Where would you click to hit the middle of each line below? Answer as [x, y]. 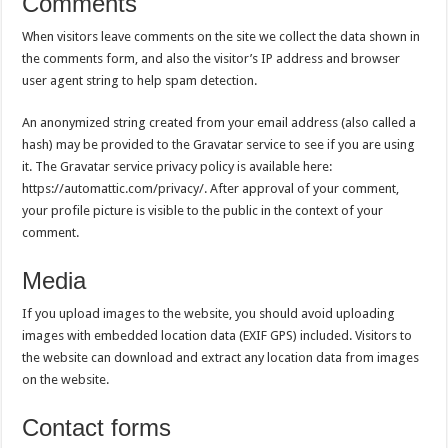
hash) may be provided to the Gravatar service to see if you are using [219, 145]
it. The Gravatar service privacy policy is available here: [177, 167]
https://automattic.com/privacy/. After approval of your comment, [211, 189]
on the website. [66, 380]
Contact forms [97, 428]
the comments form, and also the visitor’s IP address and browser [211, 59]
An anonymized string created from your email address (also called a [219, 123]
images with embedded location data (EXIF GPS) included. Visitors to [217, 336]
